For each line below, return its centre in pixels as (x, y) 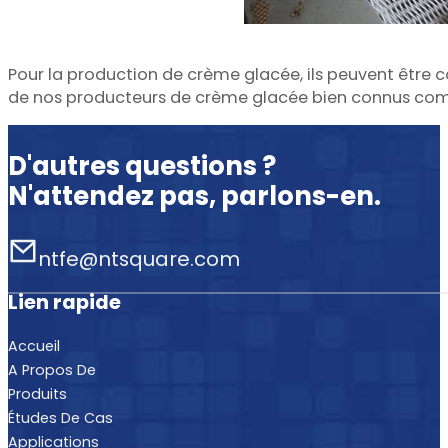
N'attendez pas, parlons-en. (194, 195)
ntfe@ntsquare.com (138, 259)
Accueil (34, 345)
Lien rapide (64, 301)
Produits (37, 393)
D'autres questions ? (142, 165)
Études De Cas (60, 417)
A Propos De (52, 369)
